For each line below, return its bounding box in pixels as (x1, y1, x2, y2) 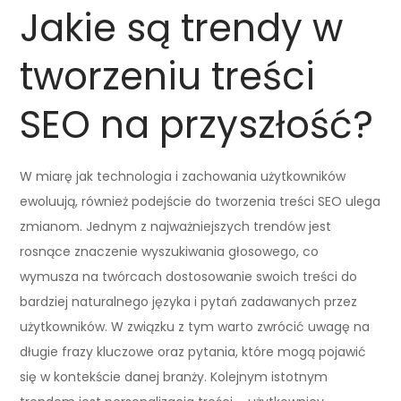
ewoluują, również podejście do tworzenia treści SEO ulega (20, 192, 381, 210)
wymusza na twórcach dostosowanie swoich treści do (20, 267, 358, 286)
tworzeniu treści (20, 49, 316, 103)
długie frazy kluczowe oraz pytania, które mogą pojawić (20, 342, 367, 361)
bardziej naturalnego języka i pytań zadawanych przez (20, 292, 358, 311)
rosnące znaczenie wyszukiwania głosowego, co (20, 242, 320, 260)
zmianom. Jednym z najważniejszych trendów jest (20, 217, 332, 235)
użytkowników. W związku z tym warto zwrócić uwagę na (20, 317, 371, 336)
